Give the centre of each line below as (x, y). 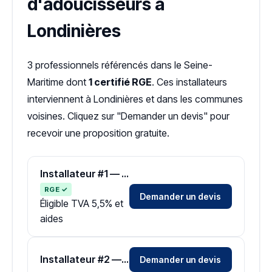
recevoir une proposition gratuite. (98, 133)
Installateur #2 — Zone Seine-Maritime (125, 260)
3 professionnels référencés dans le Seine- (120, 65)
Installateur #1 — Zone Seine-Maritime (125, 174)
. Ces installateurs (189, 82)
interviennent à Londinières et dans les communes (135, 99)
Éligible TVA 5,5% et (82, 203)
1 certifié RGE (120, 82)
